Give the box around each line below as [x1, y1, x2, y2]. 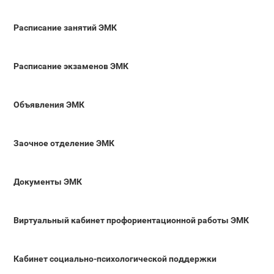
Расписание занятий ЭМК [13, 22, 117, 32]
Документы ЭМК [13, 176, 82, 187]
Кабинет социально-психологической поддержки [13, 253, 217, 264]
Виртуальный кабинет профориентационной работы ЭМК [13, 215, 249, 225]
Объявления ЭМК [13, 99, 84, 109]
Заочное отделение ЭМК [13, 138, 114, 148]
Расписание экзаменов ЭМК [13, 61, 128, 71]
